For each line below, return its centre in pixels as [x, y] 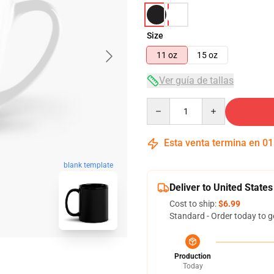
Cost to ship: [194, 204]
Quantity [163, 103]
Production [193, 256]
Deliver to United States [221, 187]
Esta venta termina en [212, 143]
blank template [88, 166]
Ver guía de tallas [196, 80]
